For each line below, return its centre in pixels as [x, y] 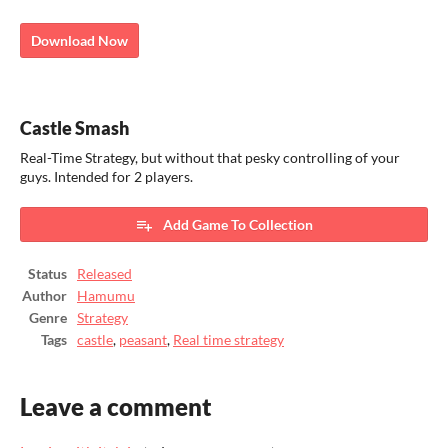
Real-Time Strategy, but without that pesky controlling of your [210, 157]
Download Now [79, 40]
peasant [143, 339]
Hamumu [106, 295]
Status [47, 273]
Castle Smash [74, 128]
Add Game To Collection [238, 224]
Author [44, 295]
